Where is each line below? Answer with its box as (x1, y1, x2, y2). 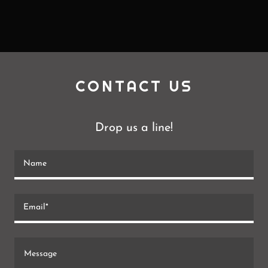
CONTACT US (75, 77, 193, 96)
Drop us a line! (95, 122, 173, 134)
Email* (23, 202, 48, 212)
